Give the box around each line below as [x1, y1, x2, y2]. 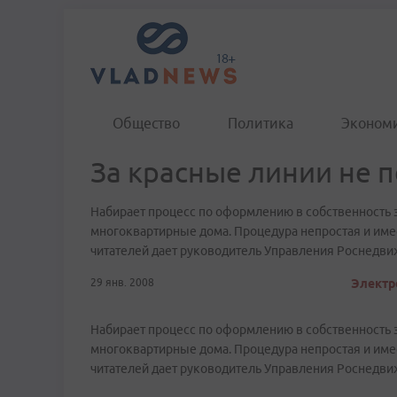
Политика [228, 115, 293, 131]
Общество [113, 115, 180, 131]
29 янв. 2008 [90, 276, 154, 288]
